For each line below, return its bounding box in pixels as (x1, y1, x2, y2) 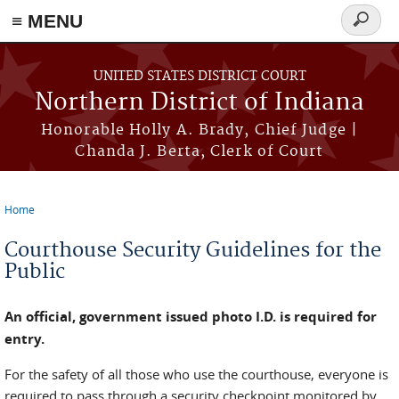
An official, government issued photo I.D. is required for (4, 307, 377, 326)
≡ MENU (12, 11, 83, 31)
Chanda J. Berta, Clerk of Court (75, 142, 324, 160)
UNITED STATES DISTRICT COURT (93, 69, 306, 85)
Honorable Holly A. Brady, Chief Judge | (41, 121, 358, 139)
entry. (4, 330, 45, 348)
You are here (4, 213, 104, 233)
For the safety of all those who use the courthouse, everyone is (4, 365, 388, 383)
